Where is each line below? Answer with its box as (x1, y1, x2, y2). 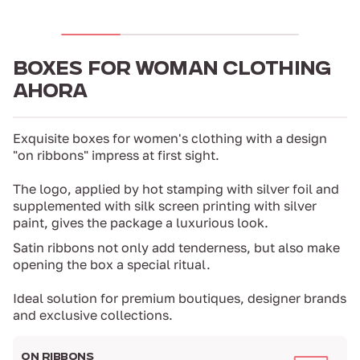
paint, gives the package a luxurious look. (13, 215, 268, 231)
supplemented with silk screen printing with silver (13, 198, 317, 215)
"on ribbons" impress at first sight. (13, 147, 219, 164)
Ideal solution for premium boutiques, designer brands (13, 290, 346, 307)
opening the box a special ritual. (13, 256, 211, 273)
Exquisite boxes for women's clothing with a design (13, 130, 327, 147)
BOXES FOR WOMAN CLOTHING (13, 61, 331, 80)
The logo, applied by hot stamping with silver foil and (13, 181, 339, 198)
